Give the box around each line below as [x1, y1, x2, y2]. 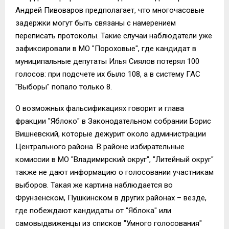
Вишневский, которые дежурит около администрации [15, 129, 206, 139]
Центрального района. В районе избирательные [15, 142, 185, 151]
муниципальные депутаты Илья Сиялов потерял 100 [15, 56, 199, 66]
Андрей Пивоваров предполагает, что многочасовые [15, 5, 204, 15]
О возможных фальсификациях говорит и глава [15, 103, 184, 113]
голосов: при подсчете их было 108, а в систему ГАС [15, 69, 200, 79]
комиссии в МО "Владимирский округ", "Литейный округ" [15, 154, 214, 164]
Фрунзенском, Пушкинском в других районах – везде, [15, 193, 207, 202]
